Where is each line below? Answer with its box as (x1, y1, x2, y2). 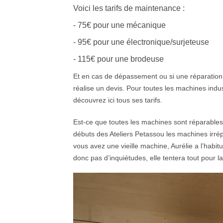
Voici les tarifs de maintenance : (73, 4, 185, 13)
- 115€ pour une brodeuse (73, 55, 164, 64)
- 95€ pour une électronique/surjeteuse (73, 38, 209, 47)
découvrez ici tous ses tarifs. (73, 96, 162, 105)
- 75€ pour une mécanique (73, 21, 166, 30)
